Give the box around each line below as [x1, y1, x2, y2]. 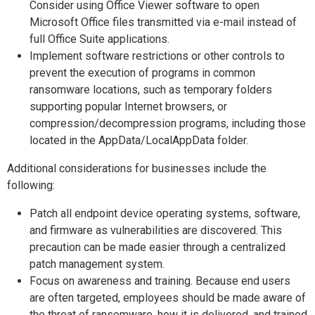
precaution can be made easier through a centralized [30, 240, 285, 254]
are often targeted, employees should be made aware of [30, 291, 306, 304]
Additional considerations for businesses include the [7, 162, 266, 175]
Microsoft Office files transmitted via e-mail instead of [30, 15, 297, 29]
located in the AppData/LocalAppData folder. [30, 134, 248, 147]
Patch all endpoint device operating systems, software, [30, 207, 300, 220]
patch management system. [30, 257, 165, 271]
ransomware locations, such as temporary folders [30, 83, 272, 96]
